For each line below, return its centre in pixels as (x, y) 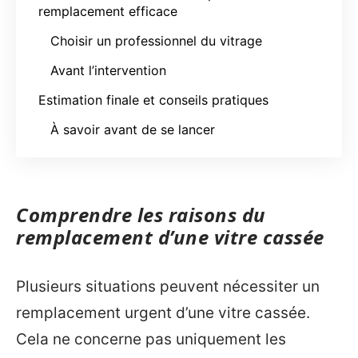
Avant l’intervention (108, 70)
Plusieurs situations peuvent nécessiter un (168, 286)
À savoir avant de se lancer (133, 129)
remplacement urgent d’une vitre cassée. (163, 312)
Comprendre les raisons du (141, 215)
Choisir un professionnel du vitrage (156, 40)
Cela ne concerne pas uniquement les (151, 339)
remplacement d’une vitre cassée (170, 237)
